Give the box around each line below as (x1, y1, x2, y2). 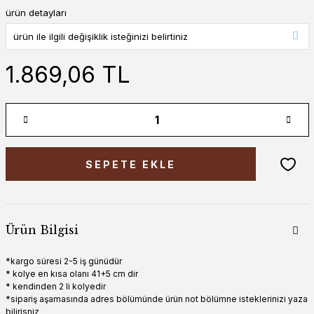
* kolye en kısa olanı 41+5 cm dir (5, 268, 138, 279)
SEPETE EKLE (85, 158, 176, 170)
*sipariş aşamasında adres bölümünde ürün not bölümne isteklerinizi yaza (5, 294, 308, 304)
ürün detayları (5, 7, 67, 18)
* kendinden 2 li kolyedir (5, 281, 106, 292)
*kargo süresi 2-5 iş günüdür (5, 256, 122, 266)
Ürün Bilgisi (5, 223, 78, 237)
